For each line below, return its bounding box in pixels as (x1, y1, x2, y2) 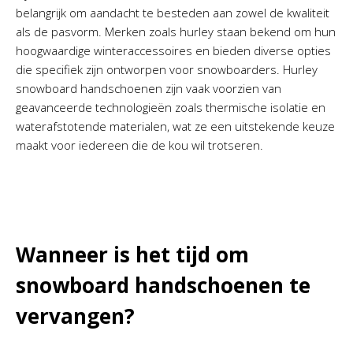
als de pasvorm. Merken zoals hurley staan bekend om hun (16, 24, 336, 39)
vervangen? (16, 302, 135, 330)
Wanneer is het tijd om (16, 240, 249, 269)
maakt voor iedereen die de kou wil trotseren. (16, 137, 263, 153)
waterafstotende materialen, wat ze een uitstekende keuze (16, 118, 335, 134)
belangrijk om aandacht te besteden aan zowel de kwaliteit (16, 5, 329, 20)
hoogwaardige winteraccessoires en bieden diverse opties (16, 43, 331, 58)
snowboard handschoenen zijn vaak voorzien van (16, 80, 281, 96)
